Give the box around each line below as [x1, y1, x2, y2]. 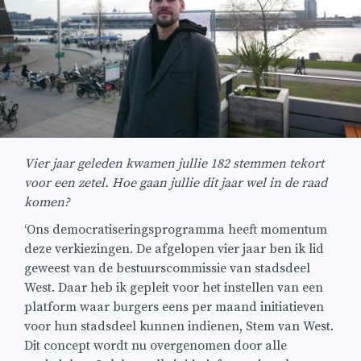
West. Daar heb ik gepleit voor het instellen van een [24, 279, 323, 296]
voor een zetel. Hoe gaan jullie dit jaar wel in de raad [24, 175, 327, 192]
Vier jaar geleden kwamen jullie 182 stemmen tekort [24, 156, 324, 172]
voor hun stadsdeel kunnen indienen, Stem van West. [24, 317, 334, 334]
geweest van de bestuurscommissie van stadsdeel [24, 259, 310, 276]
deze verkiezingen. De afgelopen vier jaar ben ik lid [24, 240, 324, 257]
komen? [24, 194, 70, 211]
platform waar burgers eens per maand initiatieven [24, 298, 324, 315]
